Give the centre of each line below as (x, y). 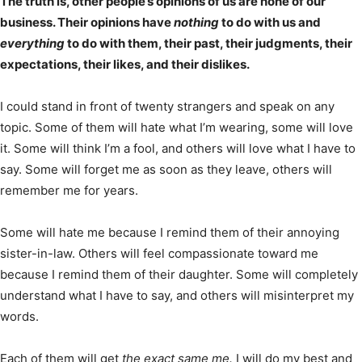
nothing (196, 22)
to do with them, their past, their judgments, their (208, 43)
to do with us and (270, 22)
